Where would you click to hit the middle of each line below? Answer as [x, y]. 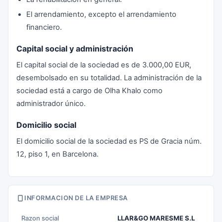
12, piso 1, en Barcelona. [57, 154]
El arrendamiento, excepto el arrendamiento [101, 14]
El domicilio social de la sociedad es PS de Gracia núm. [109, 141]
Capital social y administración [75, 49]
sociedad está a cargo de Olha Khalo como [89, 91]
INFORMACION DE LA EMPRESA [76, 198]
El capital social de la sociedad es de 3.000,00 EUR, [104, 65]
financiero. [44, 27]
